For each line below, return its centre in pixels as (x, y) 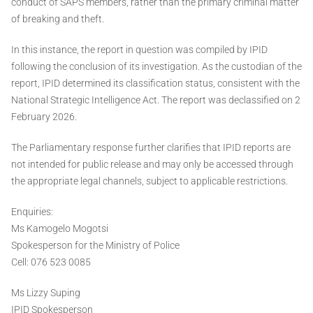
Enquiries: (32, 212)
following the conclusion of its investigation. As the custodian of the (156, 67)
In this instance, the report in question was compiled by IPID (139, 50)
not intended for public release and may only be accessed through (152, 165)
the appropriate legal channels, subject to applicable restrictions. (150, 181)
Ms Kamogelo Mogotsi (60, 229)
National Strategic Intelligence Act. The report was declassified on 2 (156, 100)
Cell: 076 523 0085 (51, 262)
